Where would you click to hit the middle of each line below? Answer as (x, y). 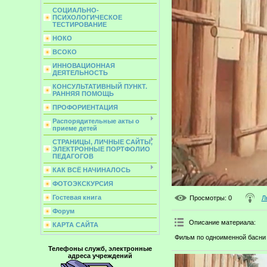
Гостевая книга (77, 197)
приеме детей (74, 128)
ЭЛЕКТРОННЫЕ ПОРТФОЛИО (101, 149)
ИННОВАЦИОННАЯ (83, 66)
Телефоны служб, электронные (100, 249)
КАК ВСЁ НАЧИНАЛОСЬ (91, 170)
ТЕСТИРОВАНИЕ (79, 24)
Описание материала (221, 223)
